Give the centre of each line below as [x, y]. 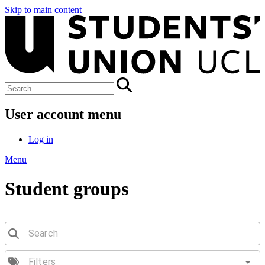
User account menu [63, 114]
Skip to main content [43, 10]
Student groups [67, 188]
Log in [41, 140]
